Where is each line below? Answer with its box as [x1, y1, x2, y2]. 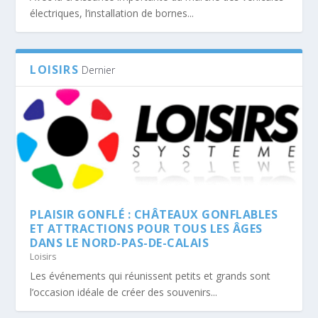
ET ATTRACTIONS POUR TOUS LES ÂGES [30, 221, 263, 237]
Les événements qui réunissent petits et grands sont [30, 269, 271, 283]
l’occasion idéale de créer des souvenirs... [30, 285, 218, 300]
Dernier [81, 62, 115, 77]
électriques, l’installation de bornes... [30, 6, 194, 20]
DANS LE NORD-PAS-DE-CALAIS [30, 235, 209, 251]
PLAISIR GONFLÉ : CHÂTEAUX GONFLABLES [30, 207, 278, 223]
